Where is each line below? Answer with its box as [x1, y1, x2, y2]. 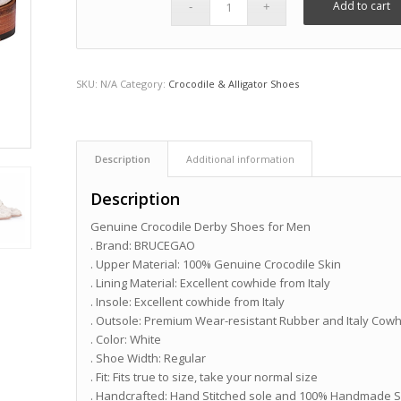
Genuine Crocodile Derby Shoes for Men [90, 218, 311, 235]
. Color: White [90, 331, 162, 348]
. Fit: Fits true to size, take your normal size [90, 369, 319, 386]
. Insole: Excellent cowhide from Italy [90, 294, 286, 311]
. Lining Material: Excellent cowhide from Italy [90, 275, 331, 292]
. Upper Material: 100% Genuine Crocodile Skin [90, 256, 342, 273]
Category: [120, 77, 169, 91]
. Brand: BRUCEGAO [90, 237, 196, 254]
